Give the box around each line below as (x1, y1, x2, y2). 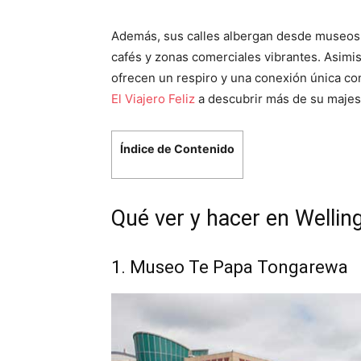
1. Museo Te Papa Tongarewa (111, 257, 348, 277)
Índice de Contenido (120, 142, 234, 156)
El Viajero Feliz (111, 91, 195, 106)
